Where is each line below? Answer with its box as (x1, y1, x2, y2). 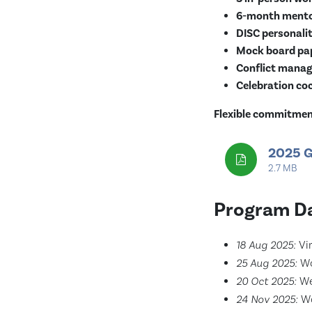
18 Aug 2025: (236, 238, 296, 251)
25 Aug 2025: (236, 256, 297, 270)
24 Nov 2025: (236, 292, 298, 306)
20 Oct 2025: (236, 274, 297, 288)
